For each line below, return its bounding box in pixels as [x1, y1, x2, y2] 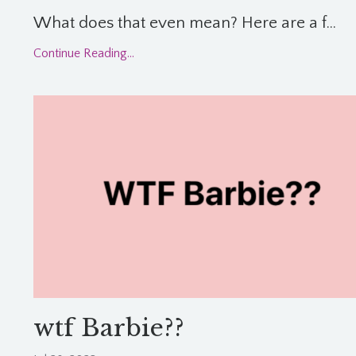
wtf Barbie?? [33, 313, 184, 343]
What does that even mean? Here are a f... [33, 14, 336, 32]
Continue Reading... [33, 46, 134, 60]
